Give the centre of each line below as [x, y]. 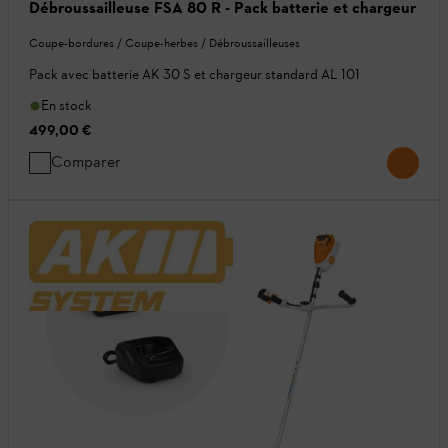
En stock [66, 106]
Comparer [86, 162]
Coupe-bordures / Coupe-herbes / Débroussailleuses [164, 43]
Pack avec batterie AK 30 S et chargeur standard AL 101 [194, 75]
